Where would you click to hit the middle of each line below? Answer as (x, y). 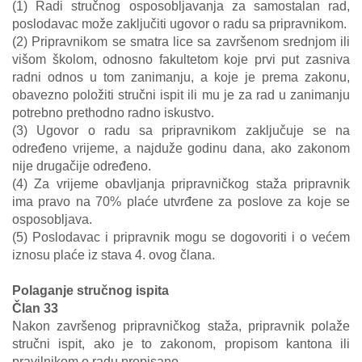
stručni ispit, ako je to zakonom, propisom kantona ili (181, 344)
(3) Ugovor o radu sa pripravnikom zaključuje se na (181, 130)
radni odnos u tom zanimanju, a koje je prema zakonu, (181, 77)
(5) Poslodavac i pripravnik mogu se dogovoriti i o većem (181, 237)
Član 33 (35, 308)
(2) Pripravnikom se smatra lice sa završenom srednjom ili (181, 42)
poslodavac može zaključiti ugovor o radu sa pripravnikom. (179, 24)
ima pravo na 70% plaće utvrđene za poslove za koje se (181, 202)
